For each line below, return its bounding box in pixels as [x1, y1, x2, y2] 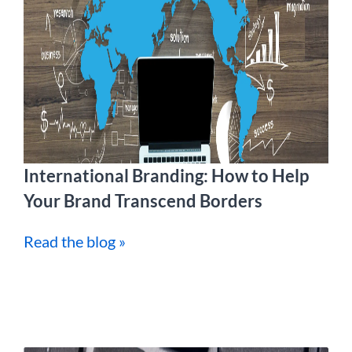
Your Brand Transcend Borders [24, 190, 262, 211]
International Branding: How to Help [24, 165, 309, 186]
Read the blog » [24, 232, 126, 251]
